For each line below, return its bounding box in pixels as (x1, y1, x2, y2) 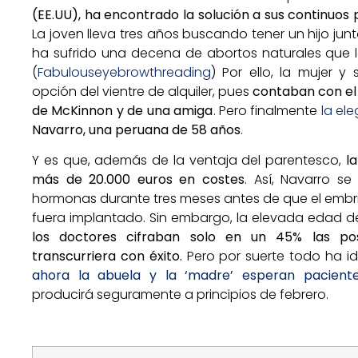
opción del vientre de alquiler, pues (32, 82, 253, 101)
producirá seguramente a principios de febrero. (32, 285, 328, 304)
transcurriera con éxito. (32, 247, 182, 266)
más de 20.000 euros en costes (32, 170, 245, 189)
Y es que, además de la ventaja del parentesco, (32, 151, 347, 170)
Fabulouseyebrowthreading (38, 62, 211, 82)
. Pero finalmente (213, 101, 321, 120)
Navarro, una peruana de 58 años (32, 120, 241, 139)
